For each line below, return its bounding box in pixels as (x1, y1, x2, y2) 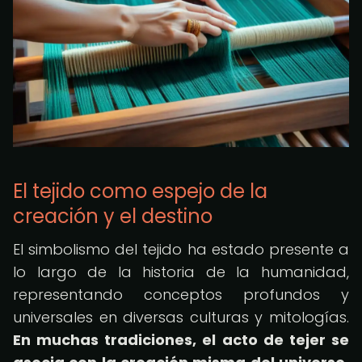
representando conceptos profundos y (13, 284, 349, 305)
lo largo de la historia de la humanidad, (13, 262, 349, 282)
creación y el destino (13, 203, 213, 229)
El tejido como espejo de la (13, 178, 267, 204)
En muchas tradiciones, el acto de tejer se (13, 330, 349, 350)
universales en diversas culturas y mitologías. (13, 307, 349, 327)
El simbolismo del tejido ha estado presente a (13, 239, 349, 259)
